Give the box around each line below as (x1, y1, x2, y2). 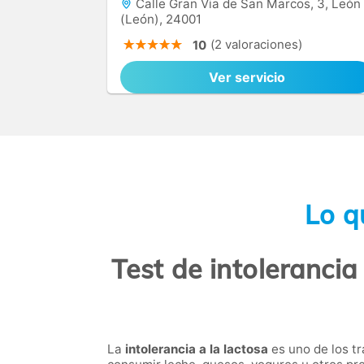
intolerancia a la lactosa (125, 340, 268, 357)
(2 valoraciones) (210, 37, 302, 52)
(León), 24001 (120, 11, 201, 27)
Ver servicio (209, 69, 285, 85)
